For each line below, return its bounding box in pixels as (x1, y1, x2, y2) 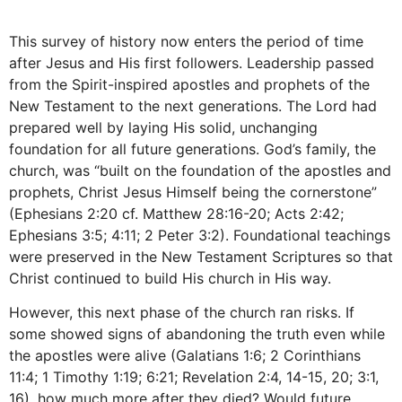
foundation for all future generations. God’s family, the (9, 140, 376, 158)
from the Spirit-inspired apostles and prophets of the (9, 75, 370, 93)
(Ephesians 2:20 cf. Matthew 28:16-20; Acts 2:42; (9, 205, 344, 223)
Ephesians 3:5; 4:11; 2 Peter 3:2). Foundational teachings (9, 226, 390, 244)
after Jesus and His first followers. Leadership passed (9, 54, 374, 72)
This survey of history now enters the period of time (9, 32, 363, 50)
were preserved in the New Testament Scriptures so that (9, 248, 393, 266)
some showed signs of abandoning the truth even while (9, 325, 385, 344)
